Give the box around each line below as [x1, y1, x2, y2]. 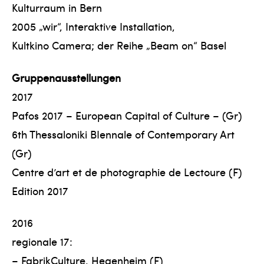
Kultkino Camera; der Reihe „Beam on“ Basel [12, 38, 226, 53]
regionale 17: [12, 234, 72, 249]
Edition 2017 [12, 183, 68, 198]
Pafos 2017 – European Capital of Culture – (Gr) [12, 107, 242, 123]
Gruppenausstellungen [12, 70, 121, 85]
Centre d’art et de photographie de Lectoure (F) [12, 164, 242, 179]
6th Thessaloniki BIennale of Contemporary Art [12, 126, 235, 141]
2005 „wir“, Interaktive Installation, [12, 19, 175, 34]
